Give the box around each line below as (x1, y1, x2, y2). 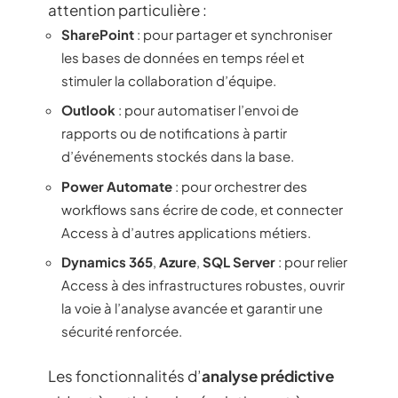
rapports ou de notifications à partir (61, 124, 287, 141)
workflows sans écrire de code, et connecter (61, 200, 343, 218)
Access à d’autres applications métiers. (61, 223, 311, 241)
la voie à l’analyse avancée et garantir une (61, 299, 322, 316)
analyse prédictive (202, 365, 334, 386)
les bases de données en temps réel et (61, 48, 305, 66)
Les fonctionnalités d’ (48, 365, 202, 386)
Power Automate (61, 177, 172, 195)
